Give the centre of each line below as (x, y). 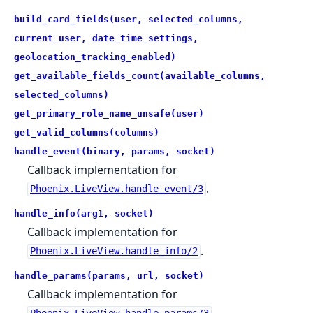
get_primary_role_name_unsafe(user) (109, 113)
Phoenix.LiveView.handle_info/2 (114, 251)
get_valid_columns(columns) (87, 132)
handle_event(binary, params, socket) (115, 151)
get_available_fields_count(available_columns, (140, 75)
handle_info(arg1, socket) (84, 213)
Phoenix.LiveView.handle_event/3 (116, 189)
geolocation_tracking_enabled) (95, 57)
